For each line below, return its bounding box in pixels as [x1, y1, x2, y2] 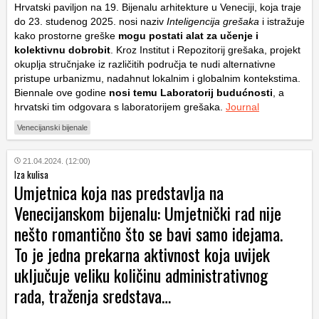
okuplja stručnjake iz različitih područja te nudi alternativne [14, 58, 276, 70]
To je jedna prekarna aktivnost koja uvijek [14, 241, 270, 267]
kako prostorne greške [14, 29, 118, 41]
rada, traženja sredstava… [14, 282, 171, 308]
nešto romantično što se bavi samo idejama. [14, 220, 283, 246]
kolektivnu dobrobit [14, 43, 110, 56]
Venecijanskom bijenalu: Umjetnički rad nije [14, 199, 281, 226]
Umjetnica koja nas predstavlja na [14, 179, 224, 205]
